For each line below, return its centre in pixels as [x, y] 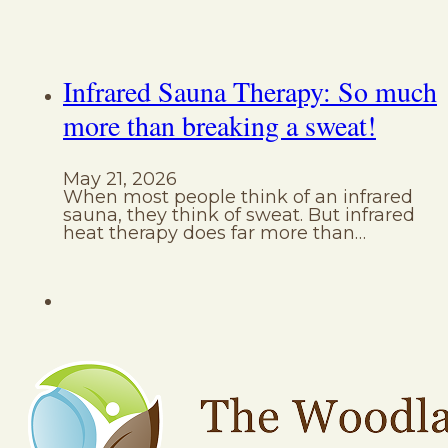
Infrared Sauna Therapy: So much [250, 91]
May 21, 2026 [120, 179]
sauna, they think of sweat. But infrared [239, 215]
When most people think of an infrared [238, 197]
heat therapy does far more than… [214, 233]
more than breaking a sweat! [219, 125]
